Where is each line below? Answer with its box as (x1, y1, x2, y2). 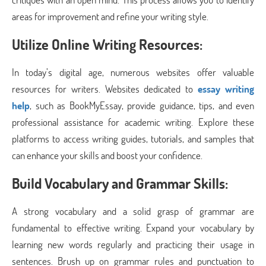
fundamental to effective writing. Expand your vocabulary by (12, 221, 254, 235)
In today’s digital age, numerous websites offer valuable (12, 65, 254, 79)
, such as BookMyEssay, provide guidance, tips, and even (30, 99, 254, 112)
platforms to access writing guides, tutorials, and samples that (12, 132, 254, 145)
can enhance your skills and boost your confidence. (12, 148, 202, 162)
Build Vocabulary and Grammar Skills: (12, 174, 228, 192)
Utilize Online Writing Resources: (12, 35, 202, 53)
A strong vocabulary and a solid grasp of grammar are (12, 204, 254, 218)
